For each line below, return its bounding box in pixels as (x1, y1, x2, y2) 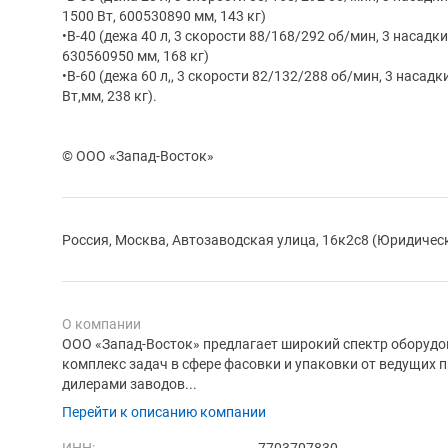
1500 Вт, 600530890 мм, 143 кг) (62, 7, 266, 24)
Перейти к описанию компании (62, 403, 266, 420)
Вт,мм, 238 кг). (62, 87, 157, 104)
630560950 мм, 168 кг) (62, 47, 209, 64)
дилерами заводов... (62, 375, 197, 392)
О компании (62, 315, 141, 332)
